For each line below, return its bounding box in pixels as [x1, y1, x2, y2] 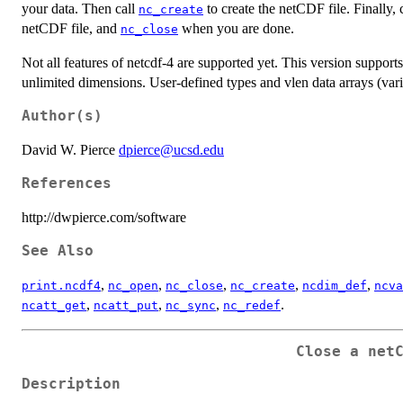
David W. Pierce [22, 141, 119, 157]
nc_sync [166, 298, 216, 312]
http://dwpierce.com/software [22, 209, 186, 225]
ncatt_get [22, 298, 86, 312]
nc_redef [223, 298, 281, 312]
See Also [22, 242, 94, 259]
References [22, 175, 112, 192]
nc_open [108, 278, 158, 292]
